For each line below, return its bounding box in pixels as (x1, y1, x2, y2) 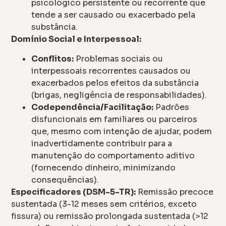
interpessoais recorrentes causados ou (31, 65, 191, 76)
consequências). (31, 174, 99, 185)
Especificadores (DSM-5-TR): (11, 186, 136, 197)
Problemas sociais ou (74, 53, 163, 64)
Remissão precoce (136, 186, 214, 197)
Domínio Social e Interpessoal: (11, 34, 142, 45)
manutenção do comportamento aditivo (31, 150, 195, 161)
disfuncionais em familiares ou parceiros (31, 114, 198, 125)
